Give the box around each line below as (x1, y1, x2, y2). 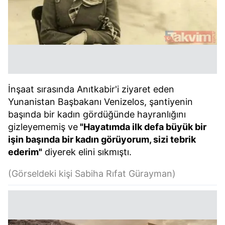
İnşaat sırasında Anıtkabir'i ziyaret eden (8, 84, 174, 94)
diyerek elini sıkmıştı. (42, 147, 132, 157)
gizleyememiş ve (8, 122, 78, 132)
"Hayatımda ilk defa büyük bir (78, 122, 206, 132)
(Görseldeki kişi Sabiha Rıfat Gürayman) (8, 168, 176, 179)
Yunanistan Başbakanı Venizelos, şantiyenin (8, 96, 193, 107)
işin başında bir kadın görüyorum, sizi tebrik (8, 134, 196, 145)
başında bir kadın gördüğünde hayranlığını (8, 109, 186, 120)
